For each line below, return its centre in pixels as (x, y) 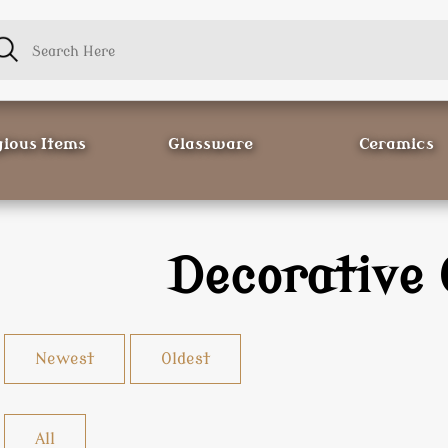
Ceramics (396, 144)
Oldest (186, 359)
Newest (65, 359)
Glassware (211, 144)
